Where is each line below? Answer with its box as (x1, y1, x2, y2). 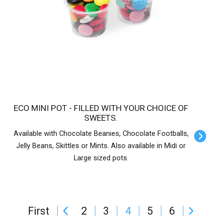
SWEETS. (84, 112, 118, 123)
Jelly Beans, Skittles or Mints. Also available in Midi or (16, 141, 186, 150)
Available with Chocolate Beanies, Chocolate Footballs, (13, 129, 189, 138)
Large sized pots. (73, 153, 129, 162)
